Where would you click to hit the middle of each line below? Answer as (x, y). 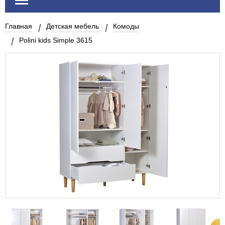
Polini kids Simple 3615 (56, 40)
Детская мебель (73, 26)
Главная (19, 26)
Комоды (126, 26)
